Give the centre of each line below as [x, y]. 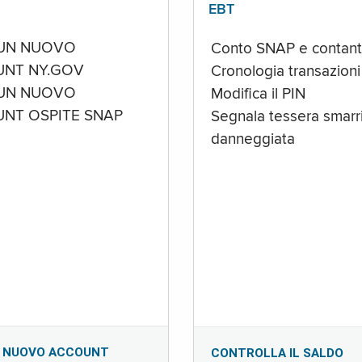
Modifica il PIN [258, 94]
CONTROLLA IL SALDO [277, 353]
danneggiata [253, 139]
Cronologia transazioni [285, 72]
